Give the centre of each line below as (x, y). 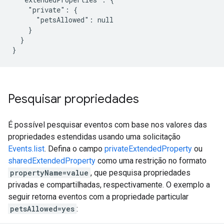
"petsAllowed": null (63, 20)
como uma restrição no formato (151, 161)
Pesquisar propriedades (73, 99)
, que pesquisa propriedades (140, 173)
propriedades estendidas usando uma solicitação (94, 137)
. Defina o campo (74, 149)
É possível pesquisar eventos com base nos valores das (107, 125)
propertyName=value (49, 173)
